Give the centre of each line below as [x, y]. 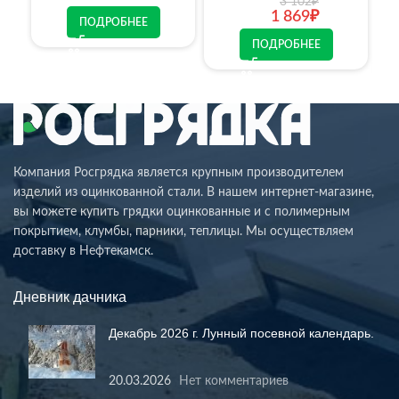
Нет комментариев [234, 381]
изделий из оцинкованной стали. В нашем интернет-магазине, [194, 192]
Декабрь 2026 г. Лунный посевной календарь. [241, 333]
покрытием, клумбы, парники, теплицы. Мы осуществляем [183, 231]
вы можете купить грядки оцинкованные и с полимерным [182, 212]
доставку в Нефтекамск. [83, 251]
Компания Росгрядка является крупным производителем [179, 172]
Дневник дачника [70, 297]
